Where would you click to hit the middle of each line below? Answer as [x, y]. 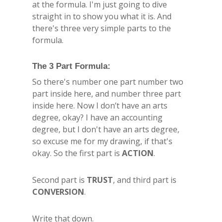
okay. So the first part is [77, 153]
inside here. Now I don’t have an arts [100, 105]
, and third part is [145, 180]
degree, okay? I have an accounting [97, 117]
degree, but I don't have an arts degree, [106, 129]
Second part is [59, 180]
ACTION [138, 153]
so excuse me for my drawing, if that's [102, 141]
